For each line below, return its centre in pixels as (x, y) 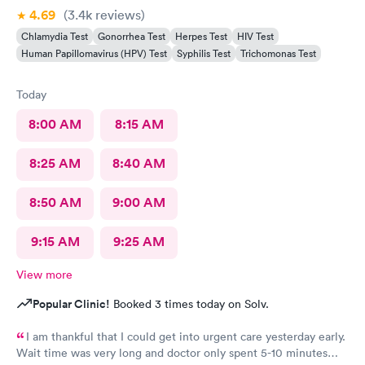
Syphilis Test (204, 53)
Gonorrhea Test (132, 36)
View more (44, 274)
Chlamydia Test (55, 36)
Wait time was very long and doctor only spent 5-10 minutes (172, 352)
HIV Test (255, 36)
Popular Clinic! (71, 303)
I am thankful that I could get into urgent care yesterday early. (186, 336)
